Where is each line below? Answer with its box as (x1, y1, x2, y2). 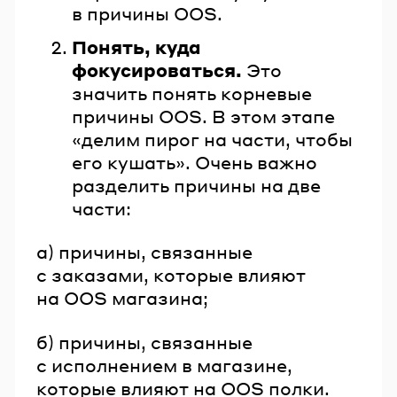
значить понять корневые (72, 81, 312, 105)
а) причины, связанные (36, 240, 253, 264)
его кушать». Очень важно (72, 150, 317, 174)
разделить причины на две (72, 173, 321, 197)
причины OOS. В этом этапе (72, 104, 335, 128)
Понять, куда (72, 35, 201, 58)
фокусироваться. (72, 58, 242, 82)
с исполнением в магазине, (36, 353, 292, 377)
